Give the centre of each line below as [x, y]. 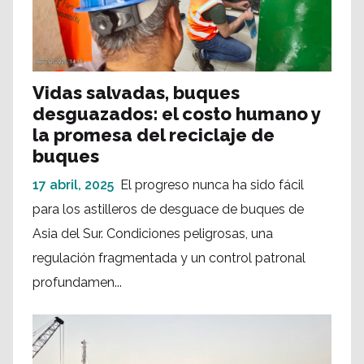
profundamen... [77, 282]
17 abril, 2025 [73, 184]
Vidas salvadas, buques [136, 92]
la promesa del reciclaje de [154, 134]
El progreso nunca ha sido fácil [212, 184]
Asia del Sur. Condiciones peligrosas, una [153, 233]
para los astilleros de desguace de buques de [168, 209]
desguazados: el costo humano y [176, 113]
